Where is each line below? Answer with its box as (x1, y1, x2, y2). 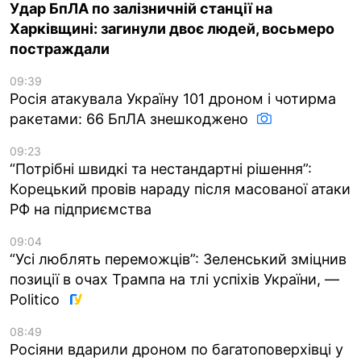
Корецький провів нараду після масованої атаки (10, 180, 351, 197)
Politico (10, 290, 64, 308)
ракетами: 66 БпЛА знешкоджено (10, 110, 252, 127)
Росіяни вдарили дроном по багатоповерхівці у (10, 340, 343, 358)
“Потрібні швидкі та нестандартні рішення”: (10, 160, 312, 177)
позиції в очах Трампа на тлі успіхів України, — (10, 270, 339, 288)
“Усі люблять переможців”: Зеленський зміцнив (10, 250, 346, 268)
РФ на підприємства (10, 200, 151, 218)
